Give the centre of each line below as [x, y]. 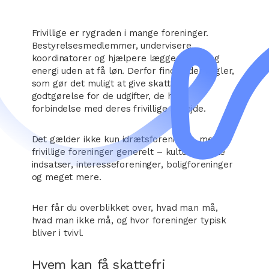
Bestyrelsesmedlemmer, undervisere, [113, 46]
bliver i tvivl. [58, 233]
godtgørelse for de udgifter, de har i [109, 96]
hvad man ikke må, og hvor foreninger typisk [129, 220]
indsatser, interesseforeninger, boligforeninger [132, 165]
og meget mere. [66, 177]
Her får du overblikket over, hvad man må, [125, 208]
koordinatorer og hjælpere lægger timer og [125, 58]
